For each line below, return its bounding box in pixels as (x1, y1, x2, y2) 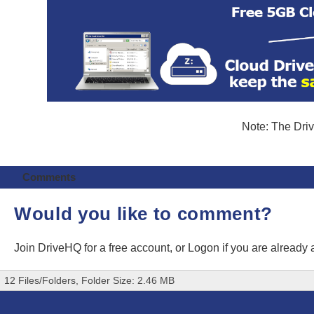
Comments (22, 170, 76, 183)
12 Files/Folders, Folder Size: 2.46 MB (4, 275, 175, 287)
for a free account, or (84, 241, 188, 254)
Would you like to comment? (14, 203, 273, 224)
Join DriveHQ (14, 241, 84, 254)
